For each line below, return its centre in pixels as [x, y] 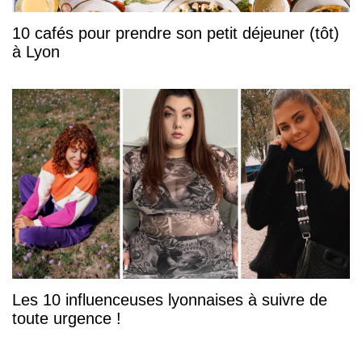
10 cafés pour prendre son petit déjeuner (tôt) [176, 34]
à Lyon [36, 52]
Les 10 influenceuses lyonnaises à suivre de [170, 300]
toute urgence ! [67, 319]
